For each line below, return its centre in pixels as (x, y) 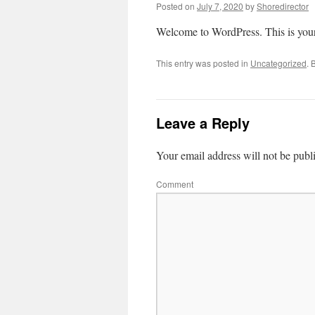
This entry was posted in (203, 63)
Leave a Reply (203, 123)
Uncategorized (278, 63)
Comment (175, 184)
